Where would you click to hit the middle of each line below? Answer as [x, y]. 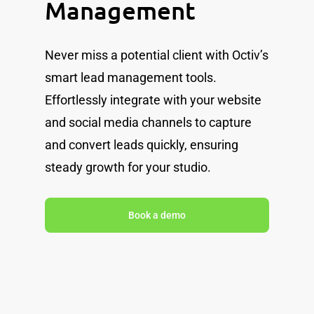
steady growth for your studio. [128, 167]
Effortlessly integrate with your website [153, 100]
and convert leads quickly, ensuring [142, 144]
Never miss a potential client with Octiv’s [157, 55]
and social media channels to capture [148, 122]
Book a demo [157, 215]
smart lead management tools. [131, 77]
